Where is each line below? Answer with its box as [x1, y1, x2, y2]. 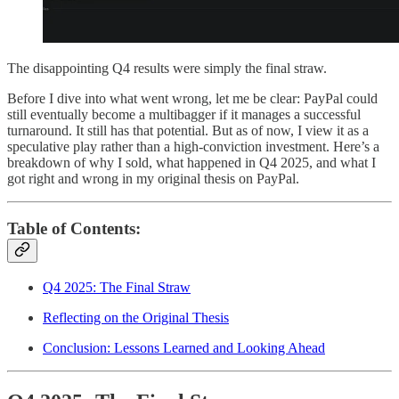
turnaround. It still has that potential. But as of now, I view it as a [7, 122, 369, 138]
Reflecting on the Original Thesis [43, 310, 229, 326]
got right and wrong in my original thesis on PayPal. [7, 170, 299, 186]
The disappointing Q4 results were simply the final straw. [7, 60, 327, 76]
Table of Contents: [7, 219, 141, 239]
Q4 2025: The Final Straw [43, 280, 191, 296]
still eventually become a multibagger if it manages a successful [7, 106, 361, 122]
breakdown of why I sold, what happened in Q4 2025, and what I [7, 154, 376, 170]
